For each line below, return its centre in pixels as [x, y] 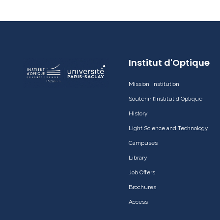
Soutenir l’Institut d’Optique [165, 98]
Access [138, 202]
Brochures [142, 187]
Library [138, 157]
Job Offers [142, 172]
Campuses [143, 143]
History [138, 113]
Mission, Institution [154, 84]
